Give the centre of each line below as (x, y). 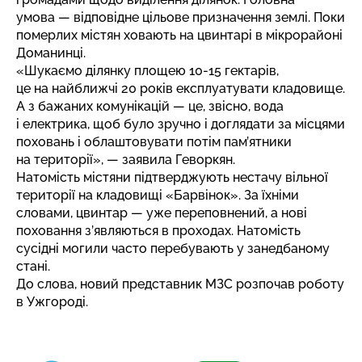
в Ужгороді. (52, 301)
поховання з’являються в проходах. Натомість (158, 230)
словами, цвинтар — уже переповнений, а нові (162, 213)
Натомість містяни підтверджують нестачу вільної (172, 177)
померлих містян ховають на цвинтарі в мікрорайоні (179, 35)
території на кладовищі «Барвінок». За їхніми (158, 195)
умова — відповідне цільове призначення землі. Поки (181, 17)
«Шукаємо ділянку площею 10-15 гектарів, (147, 70)
